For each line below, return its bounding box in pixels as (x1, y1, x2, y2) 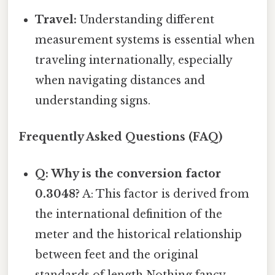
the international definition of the (35, 207, 223, 221)
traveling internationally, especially (35, 53, 233, 68)
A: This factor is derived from (80, 187, 250, 201)
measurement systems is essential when (35, 33, 255, 47)
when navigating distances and (35, 74, 206, 88)
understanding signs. (35, 94, 151, 108)
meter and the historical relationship (35, 227, 242, 241)
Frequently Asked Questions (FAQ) (19, 130, 222, 144)
